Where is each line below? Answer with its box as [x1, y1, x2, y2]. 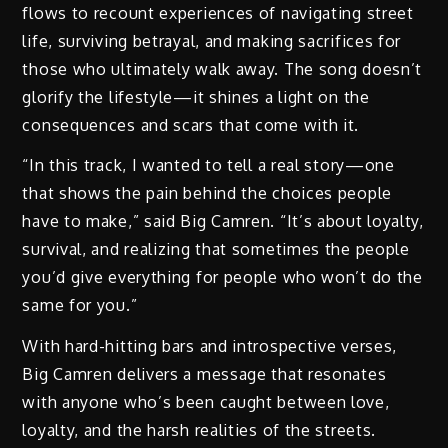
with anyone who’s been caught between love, [22, 392, 390, 413]
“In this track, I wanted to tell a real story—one [22, 155, 395, 176]
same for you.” [22, 295, 138, 316]
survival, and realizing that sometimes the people [22, 239, 410, 260]
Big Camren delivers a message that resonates [22, 364, 387, 385]
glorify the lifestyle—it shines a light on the [22, 86, 370, 107]
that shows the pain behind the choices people [22, 183, 392, 204]
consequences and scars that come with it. [22, 114, 360, 135]
